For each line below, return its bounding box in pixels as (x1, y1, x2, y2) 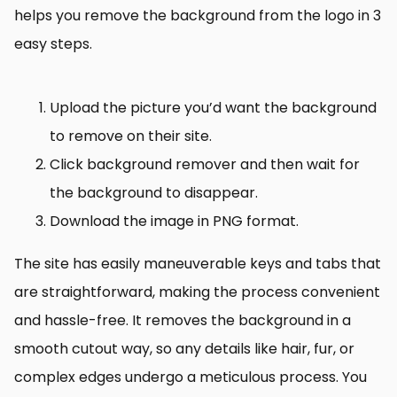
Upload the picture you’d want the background (50, 97, 377, 119)
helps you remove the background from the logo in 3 (14, 5, 381, 27)
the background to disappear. (50, 183, 258, 204)
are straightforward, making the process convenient (14, 282, 380, 303)
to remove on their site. (50, 126, 212, 147)
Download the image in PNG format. (50, 211, 299, 232)
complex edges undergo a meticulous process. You (14, 367, 367, 388)
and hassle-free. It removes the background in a (14, 310, 351, 331)
